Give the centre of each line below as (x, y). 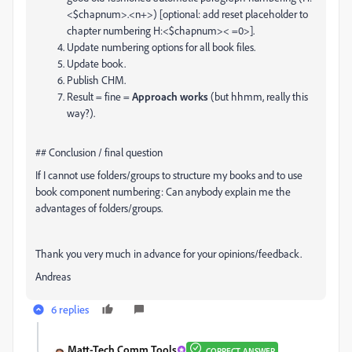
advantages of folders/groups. (99, 208)
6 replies (70, 309)
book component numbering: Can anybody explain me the (163, 191)
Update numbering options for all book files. (161, 47)
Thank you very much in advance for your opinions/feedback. (169, 253)
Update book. (96, 63)
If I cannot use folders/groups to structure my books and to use (169, 175)
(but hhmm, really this (258, 96)
